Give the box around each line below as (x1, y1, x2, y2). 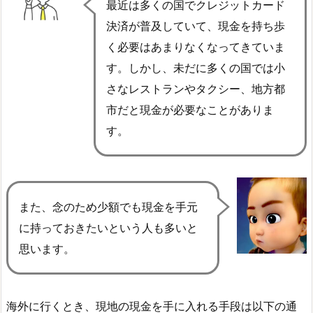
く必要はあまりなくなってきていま (106, 39, 285, 54)
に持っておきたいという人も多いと (19, 221, 198, 235)
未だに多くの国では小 (173, 60, 285, 75)
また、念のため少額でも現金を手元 (19, 200, 198, 214)
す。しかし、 (106, 60, 173, 75)
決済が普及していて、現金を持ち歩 (106, 18, 285, 33)
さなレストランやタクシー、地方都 (106, 81, 285, 96)
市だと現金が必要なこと (106, 102, 229, 117)
